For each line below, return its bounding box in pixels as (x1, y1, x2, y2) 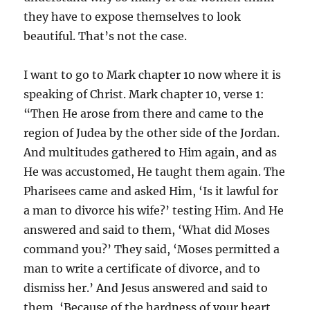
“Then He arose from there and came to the (24, 107, 264, 120)
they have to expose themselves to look (24, 10, 241, 24)
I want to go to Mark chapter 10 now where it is (24, 68, 282, 82)
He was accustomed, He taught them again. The (24, 165, 286, 179)
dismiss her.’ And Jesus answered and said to (24, 281, 268, 295)
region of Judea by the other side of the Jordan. (24, 126, 280, 140)
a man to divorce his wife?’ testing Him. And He (24, 203, 284, 217)
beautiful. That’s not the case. (24, 29, 188, 43)
